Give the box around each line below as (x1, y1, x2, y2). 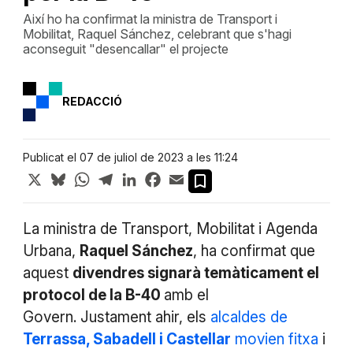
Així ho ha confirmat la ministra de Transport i (22, 11, 277, 27)
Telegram (115, 167, 169, 184)
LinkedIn (139, 167, 188, 184)
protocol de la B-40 (22, 285, 164, 304)
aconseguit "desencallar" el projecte (22, 41, 229, 57)
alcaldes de (210, 307, 288, 326)
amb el (163, 285, 209, 304)
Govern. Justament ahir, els (22, 307, 210, 326)
